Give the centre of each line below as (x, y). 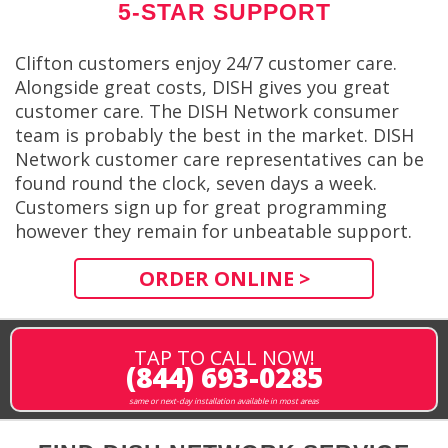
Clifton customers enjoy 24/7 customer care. (206, 62)
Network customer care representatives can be (219, 158)
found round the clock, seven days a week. (196, 182)
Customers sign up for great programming (201, 206)
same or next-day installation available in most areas (224, 400)
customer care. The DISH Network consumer (207, 110)
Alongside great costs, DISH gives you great (202, 86)
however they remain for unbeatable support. (213, 230)
